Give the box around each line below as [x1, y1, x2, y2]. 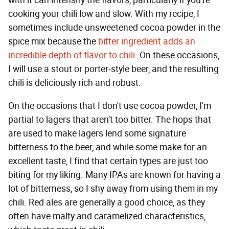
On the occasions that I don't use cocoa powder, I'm [8, 100, 211, 112]
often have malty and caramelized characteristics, [8, 211, 205, 222]
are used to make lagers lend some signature [8, 128, 186, 140]
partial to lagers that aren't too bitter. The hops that [8, 114, 211, 126]
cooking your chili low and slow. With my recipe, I [8, 8, 199, 20]
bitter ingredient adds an [98, 36, 195, 48]
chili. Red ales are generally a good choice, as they [8, 197, 205, 209]
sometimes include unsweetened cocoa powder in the [8, 22, 220, 34]
